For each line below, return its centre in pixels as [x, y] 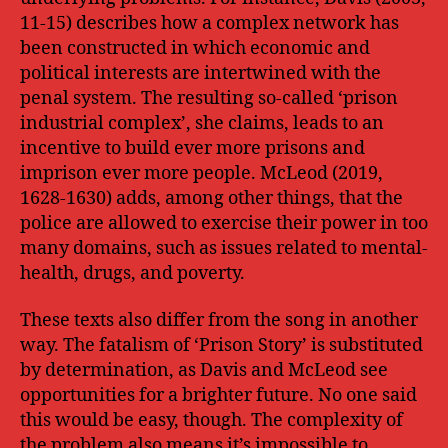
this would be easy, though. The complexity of [211, 420]
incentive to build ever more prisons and [192, 148]
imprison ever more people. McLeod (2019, [201, 173]
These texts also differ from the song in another [219, 320]
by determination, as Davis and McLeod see [204, 370]
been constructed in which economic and [195, 48]
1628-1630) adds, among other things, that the [211, 198]
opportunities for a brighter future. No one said [218, 395]
